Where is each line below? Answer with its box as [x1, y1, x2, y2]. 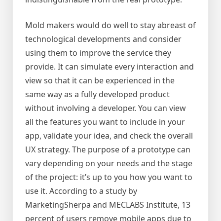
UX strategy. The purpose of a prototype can [25, 144, 190, 155]
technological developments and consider [25, 34, 182, 45]
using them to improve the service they [25, 47, 171, 59]
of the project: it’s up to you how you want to [25, 172, 192, 183]
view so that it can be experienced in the [25, 75, 175, 86]
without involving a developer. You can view [25, 103, 186, 114]
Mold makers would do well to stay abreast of [25, 20, 196, 31]
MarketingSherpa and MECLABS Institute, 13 [25, 199, 190, 211]
